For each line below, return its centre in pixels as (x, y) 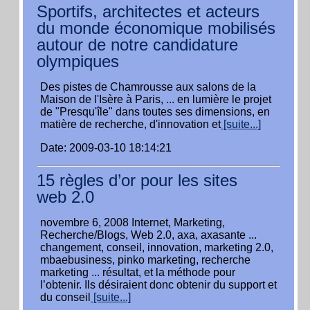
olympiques (78, 61)
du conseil (65, 297)
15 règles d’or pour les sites (137, 180)
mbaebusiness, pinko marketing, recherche (145, 260)
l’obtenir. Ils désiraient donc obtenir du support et (158, 285)
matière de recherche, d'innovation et (130, 124)
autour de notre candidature (137, 45)
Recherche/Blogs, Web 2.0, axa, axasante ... (148, 235)
